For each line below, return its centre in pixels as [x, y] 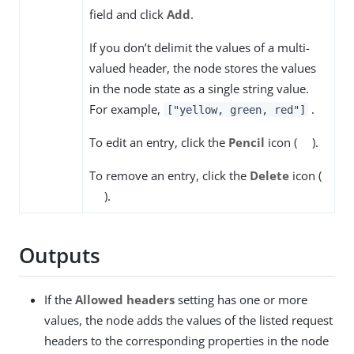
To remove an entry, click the [169, 175]
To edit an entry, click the [159, 142]
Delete [269, 175]
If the [60, 299]
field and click [128, 14]
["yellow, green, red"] [236, 109]
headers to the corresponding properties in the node [186, 340]
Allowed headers [125, 299]
